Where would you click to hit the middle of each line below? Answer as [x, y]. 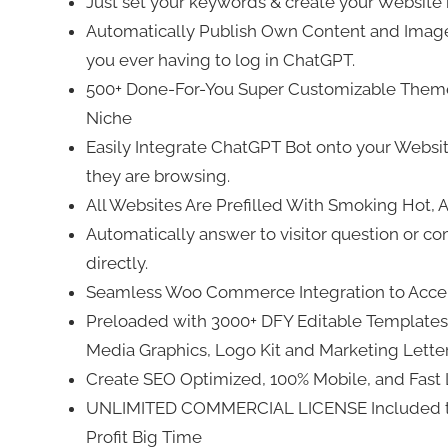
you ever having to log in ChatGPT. [220, 59]
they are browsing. [157, 175]
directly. [116, 262]
